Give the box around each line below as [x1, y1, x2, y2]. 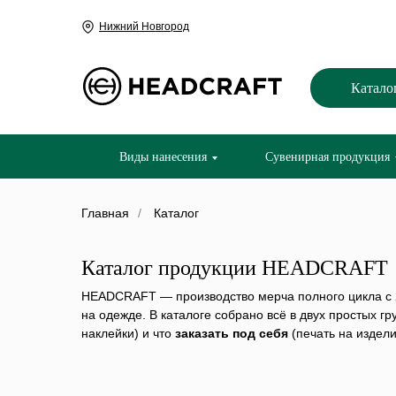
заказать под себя [175, 326, 288, 340]
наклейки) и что [81, 326, 175, 340]
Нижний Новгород [99, 20, 189, 33]
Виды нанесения [118, 150, 207, 164]
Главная [81, 206, 129, 220]
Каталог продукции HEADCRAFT [81, 256, 388, 279]
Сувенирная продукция [264, 150, 390, 164]
